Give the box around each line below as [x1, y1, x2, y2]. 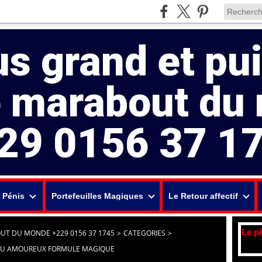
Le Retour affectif [168, 191, 238, 201]
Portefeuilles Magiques [51, 191, 143, 201]
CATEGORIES [123, 228, 166, 238]
